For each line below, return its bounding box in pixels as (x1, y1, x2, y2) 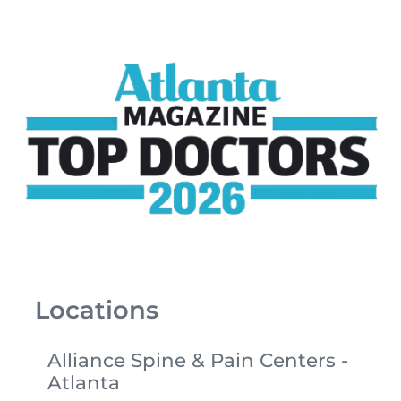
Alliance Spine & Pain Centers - (47, 348, 348, 372)
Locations (35, 294, 159, 325)
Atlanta (47, 371, 120, 395)
